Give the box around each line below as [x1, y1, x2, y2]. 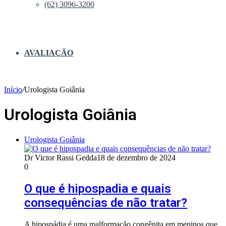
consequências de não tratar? [24, 195, 187, 210]
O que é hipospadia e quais [24, 181, 171, 196]
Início [4, 85, 22, 94]
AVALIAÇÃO [24, 48, 73, 57]
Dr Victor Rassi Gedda [24, 153, 97, 162]
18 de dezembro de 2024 [97, 153, 176, 162]
